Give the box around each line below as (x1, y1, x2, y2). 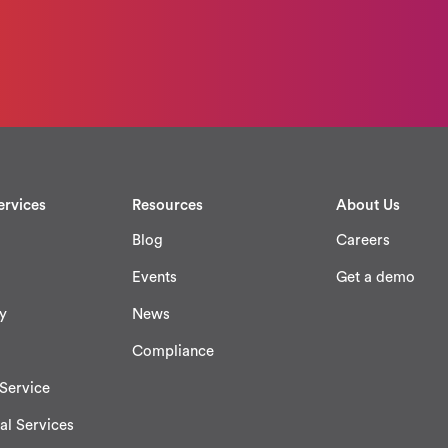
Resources (132, 198, 203, 214)
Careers (336, 233, 390, 249)
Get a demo (336, 270, 415, 286)
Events (132, 270, 177, 286)
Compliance (132, 344, 214, 360)
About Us (336, 198, 400, 214)
